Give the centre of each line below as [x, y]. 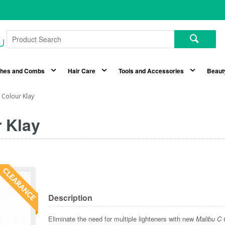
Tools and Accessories [151, 71]
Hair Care [81, 71]
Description [71, 198]
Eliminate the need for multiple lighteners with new [122, 219]
